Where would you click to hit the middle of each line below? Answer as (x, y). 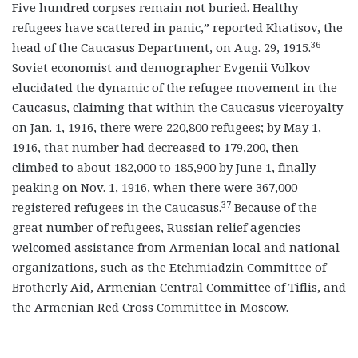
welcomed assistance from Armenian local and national (176, 247)
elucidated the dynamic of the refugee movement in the (175, 88)
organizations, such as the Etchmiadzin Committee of (169, 267)
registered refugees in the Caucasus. (117, 207)
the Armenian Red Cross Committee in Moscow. (150, 307)
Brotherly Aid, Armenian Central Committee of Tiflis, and (179, 287)
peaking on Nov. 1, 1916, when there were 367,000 (155, 187)
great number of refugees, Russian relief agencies (156, 227)
